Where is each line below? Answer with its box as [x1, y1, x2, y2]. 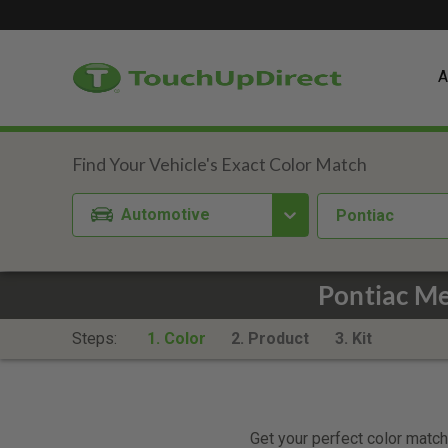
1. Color [146, 329, 206, 348]
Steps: [72, 329, 121, 348]
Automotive [121, 204, 211, 224]
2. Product [231, 329, 310, 348]
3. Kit [334, 329, 372, 348]
